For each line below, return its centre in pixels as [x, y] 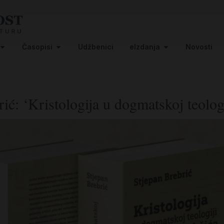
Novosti [199, 46]
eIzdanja [145, 46]
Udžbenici [96, 46]
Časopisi [37, 46]
